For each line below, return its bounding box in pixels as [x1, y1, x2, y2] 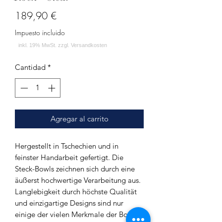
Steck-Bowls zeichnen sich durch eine [15, 164, 135, 173]
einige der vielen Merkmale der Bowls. [15, 209, 140, 219]
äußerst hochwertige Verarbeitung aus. [15, 175, 141, 185]
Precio [56, 8, 81, 22]
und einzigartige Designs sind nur [15, 198, 123, 208]
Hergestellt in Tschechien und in [15, 141, 118, 151]
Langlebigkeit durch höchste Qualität [15, 186, 137, 196]
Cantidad [15, 62, 46, 72]
